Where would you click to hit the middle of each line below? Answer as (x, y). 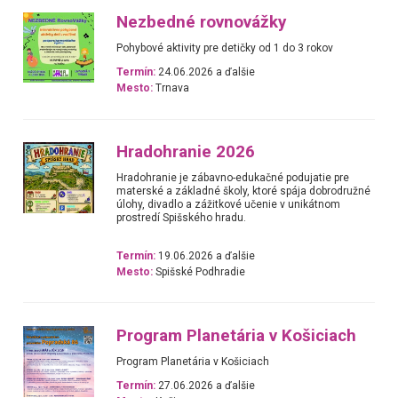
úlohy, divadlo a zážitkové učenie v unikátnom (229, 205)
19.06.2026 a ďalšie (206, 255)
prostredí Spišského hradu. (182, 218)
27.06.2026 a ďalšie (206, 386)
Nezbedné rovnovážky (202, 22)
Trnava (171, 88)
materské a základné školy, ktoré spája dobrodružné (244, 191)
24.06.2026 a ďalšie (206, 72)
